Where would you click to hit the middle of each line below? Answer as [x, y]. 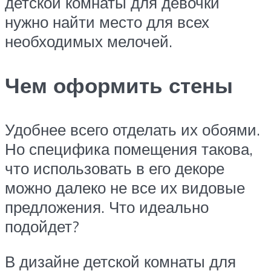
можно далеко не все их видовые [125, 188]
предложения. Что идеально [107, 207]
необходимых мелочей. [89, 41]
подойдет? [42, 227]
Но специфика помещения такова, [129, 149]
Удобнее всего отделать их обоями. [132, 130]
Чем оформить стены [119, 86]
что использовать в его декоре [115, 168]
